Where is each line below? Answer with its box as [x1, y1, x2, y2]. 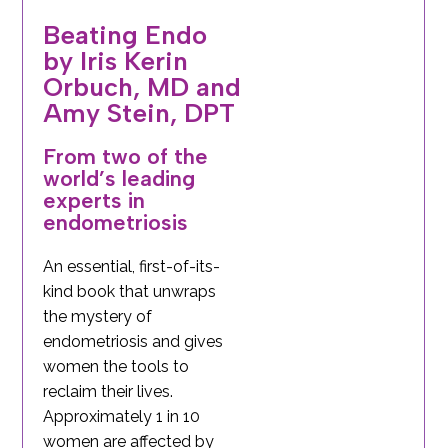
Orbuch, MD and [43, 71, 242, 104]
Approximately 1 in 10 [43, 407, 201, 427]
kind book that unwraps [43, 282, 217, 302]
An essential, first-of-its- [43, 257, 221, 277]
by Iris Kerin [43, 45, 189, 78]
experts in [43, 187, 146, 215]
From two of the [43, 143, 209, 171]
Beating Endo [43, 19, 208, 52]
